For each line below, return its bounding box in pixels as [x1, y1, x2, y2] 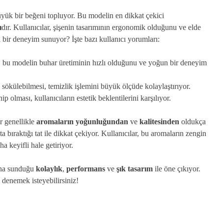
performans [66, 165, 105, 173]
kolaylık [36, 165, 62, 173]
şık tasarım [116, 165, 153, 173]
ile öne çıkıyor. [153, 165, 200, 173]
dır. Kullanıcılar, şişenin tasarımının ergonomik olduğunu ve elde [1, 23, 201, 31]
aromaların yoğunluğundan [36, 117, 128, 126]
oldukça [179, 117, 206, 126]
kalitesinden [139, 117, 179, 126]
